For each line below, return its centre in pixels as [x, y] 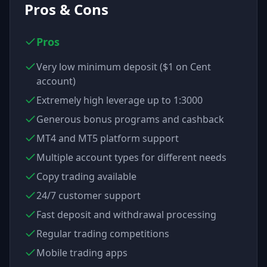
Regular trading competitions [103, 234]
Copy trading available [86, 176]
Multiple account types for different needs [131, 157]
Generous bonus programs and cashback [130, 119]
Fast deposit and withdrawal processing [126, 215]
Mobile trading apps [82, 253]
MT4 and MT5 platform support [108, 138]
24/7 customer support [89, 195]
